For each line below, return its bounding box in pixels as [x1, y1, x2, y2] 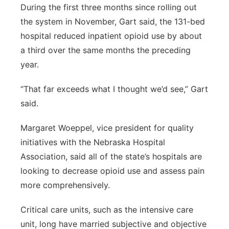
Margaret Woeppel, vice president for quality [20, 123, 194, 133]
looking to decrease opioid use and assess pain [20, 166, 204, 176]
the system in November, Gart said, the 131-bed [20, 16, 205, 27]
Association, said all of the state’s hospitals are [20, 151, 202, 162]
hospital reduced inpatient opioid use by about [20, 31, 202, 41]
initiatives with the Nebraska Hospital [20, 137, 165, 147]
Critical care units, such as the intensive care [20, 204, 193, 215]
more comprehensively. [20, 180, 110, 190]
